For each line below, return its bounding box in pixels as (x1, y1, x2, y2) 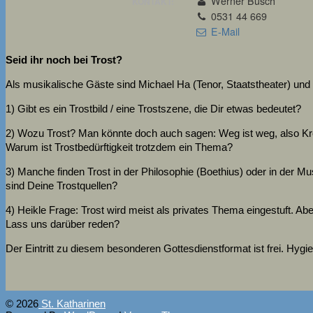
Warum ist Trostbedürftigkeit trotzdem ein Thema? (6, 140, 233, 153)
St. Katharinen (38, 297, 105, 310)
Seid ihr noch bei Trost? (6, 53, 122, 66)
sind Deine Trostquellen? (6, 179, 117, 191)
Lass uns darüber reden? (6, 217, 119, 230)
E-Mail (208, 24, 240, 39)
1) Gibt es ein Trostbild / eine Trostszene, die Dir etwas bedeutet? (6, 102, 301, 115)
